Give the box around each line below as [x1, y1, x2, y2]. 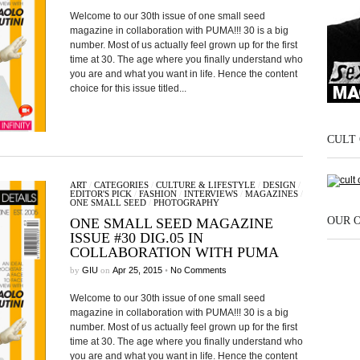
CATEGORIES [93, 180, 149, 190]
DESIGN [262, 180, 296, 190]
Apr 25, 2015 [112, 265, 162, 275]
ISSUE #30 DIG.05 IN [69, 230, 203, 246]
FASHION [138, 189, 177, 198]
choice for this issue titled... [69, 83, 186, 94]
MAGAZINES [244, 189, 298, 198]
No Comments [170, 265, 227, 275]
